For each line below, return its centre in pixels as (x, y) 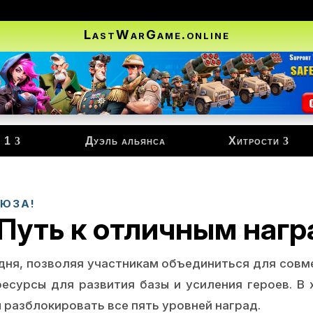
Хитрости (254, 140)
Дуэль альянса (125, 140)
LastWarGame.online (156, 35)
